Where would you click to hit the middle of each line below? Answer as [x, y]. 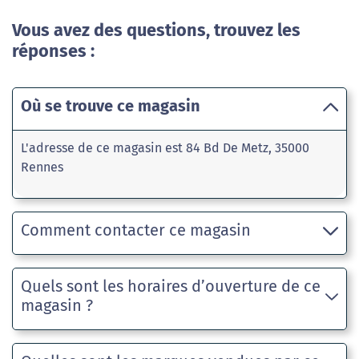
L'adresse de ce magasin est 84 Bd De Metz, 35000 [165, 148]
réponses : [53, 52]
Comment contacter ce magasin [136, 230]
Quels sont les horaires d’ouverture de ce [171, 286]
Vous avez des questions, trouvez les [156, 31]
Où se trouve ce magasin [111, 106]
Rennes [42, 167]
